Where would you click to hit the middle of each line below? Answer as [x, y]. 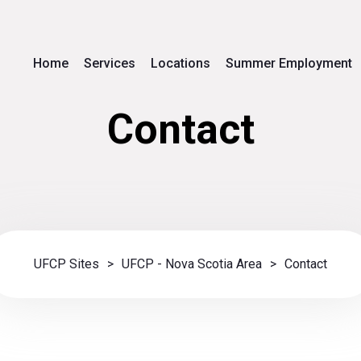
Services [110, 63]
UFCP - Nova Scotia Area [192, 264]
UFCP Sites [66, 264]
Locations [180, 63]
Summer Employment [289, 63]
